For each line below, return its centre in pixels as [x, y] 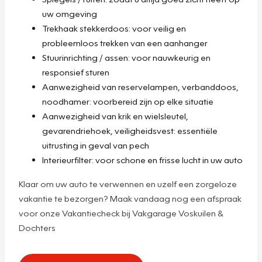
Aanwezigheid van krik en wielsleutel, [115, 116]
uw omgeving [70, 13]
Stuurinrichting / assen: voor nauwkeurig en [126, 57]
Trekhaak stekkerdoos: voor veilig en [114, 28]
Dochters [37, 227]
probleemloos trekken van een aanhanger [125, 42]
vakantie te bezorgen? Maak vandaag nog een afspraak [130, 198]
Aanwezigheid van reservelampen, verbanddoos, [140, 86]
